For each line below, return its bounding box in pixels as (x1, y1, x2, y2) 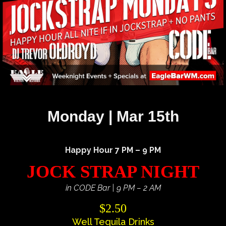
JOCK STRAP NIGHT (27, 161, 199, 182)
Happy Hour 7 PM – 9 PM (65, 145, 161, 155)
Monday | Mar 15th (47, 108, 179, 125)
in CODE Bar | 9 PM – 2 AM (65, 183, 161, 193)
